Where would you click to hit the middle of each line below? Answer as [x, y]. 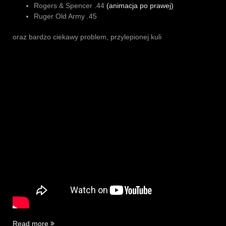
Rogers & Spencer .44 [70, 6]
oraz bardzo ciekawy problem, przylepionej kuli [87, 37]
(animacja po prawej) [140, 6]
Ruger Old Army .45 [65, 16]
